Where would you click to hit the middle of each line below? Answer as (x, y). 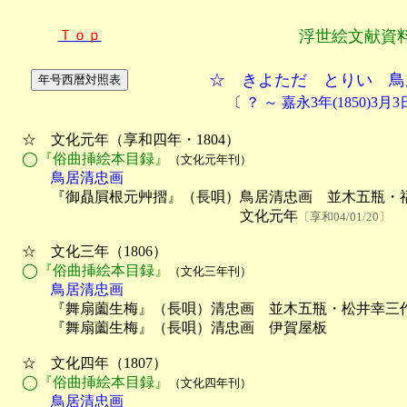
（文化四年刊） (210, 383)
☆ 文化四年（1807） (87, 363)
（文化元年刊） (210, 159)
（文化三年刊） (210, 271)
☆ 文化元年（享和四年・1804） (124, 139)
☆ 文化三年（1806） (87, 251)
